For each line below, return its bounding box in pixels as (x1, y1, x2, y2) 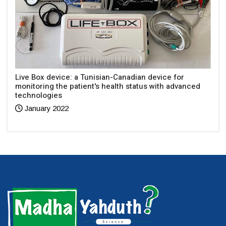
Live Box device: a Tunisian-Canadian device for (15, 72, 184, 83)
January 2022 (23, 104, 69, 113)
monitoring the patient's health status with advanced (15, 81, 200, 92)
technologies (15, 90, 62, 101)
